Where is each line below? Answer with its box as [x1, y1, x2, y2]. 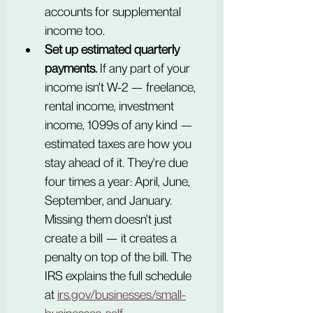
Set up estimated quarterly [45, 42, 182, 57]
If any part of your [97, 61, 193, 75]
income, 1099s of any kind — [45, 117, 196, 132]
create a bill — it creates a [45, 231, 180, 245]
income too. [45, 23, 105, 38]
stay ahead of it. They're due [45, 155, 191, 170]
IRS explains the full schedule [45, 268, 194, 283]
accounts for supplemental [45, 4, 184, 19]
